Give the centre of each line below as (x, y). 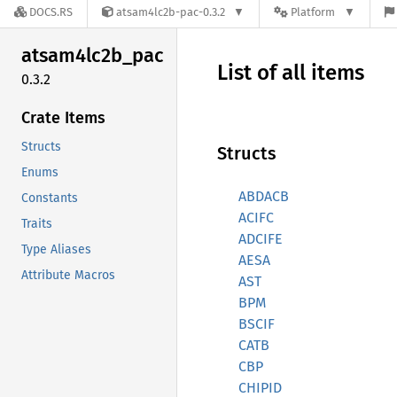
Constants (50, 198)
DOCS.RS (51, 12)
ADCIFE (261, 239)
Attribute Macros (68, 275)
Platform (313, 12)
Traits (37, 223)
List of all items (291, 73)
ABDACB (264, 196)
